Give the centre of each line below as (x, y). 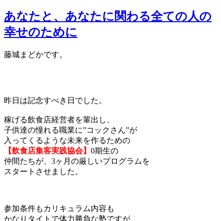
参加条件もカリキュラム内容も (59, 209)
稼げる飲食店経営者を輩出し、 (59, 120)
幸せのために (41, 32)
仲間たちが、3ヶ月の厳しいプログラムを (77, 161)
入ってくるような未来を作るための (67, 141)
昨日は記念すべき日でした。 (55, 101)
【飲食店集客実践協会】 (47, 151)
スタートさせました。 (43, 172)
